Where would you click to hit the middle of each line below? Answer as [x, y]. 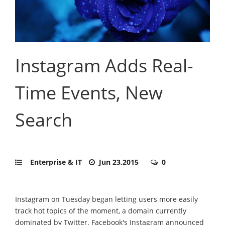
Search [44, 120]
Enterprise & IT [56, 162]
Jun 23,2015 [120, 162]
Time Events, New [89, 92]
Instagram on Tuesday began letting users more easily [106, 199]
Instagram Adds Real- [104, 65]
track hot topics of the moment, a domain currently [101, 210]
